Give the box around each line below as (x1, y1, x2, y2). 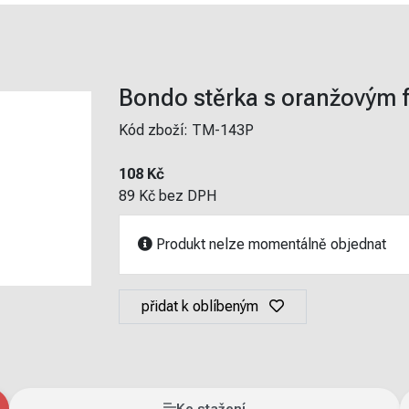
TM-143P (191, 121, 254, 139)
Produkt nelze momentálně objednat (152, 236, 386, 253)
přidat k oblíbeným (141, 298, 258, 315)
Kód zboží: (118, 121, 192, 139)
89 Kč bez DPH (118, 187, 216, 204)
